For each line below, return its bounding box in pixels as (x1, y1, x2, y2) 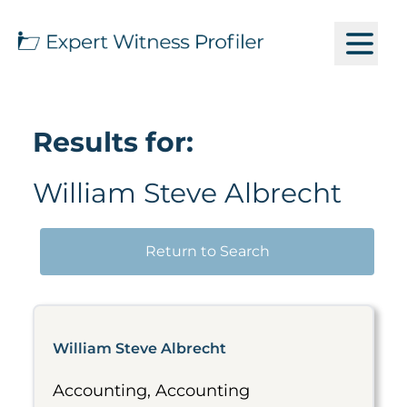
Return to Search (144, 243, 270, 260)
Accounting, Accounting (53, 381, 250, 401)
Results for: (33, 125, 194, 159)
